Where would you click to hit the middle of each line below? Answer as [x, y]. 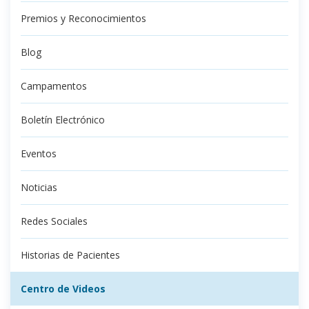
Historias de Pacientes [70, 255]
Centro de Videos [63, 289]
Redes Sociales [54, 221]
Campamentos [54, 86]
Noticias [39, 187]
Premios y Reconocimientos [83, 18]
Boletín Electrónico [63, 120]
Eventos [39, 153]
